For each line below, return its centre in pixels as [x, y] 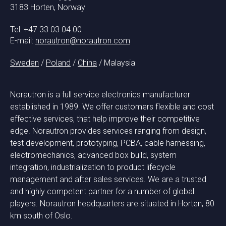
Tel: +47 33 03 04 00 [46, 30]
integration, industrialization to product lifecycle [93, 167]
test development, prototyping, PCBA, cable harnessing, [108, 143]
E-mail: [23, 41]
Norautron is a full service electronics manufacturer [100, 95]
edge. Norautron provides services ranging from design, [108, 131]
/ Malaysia [117, 63]
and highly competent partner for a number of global [102, 191]
